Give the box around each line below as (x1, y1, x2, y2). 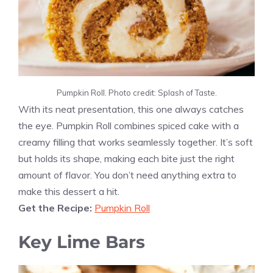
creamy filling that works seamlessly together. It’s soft (18, 136, 253, 149)
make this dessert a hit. (18, 185, 119, 198)
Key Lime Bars (18, 232, 145, 253)
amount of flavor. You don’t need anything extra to (18, 169, 236, 182)
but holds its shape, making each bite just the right (18, 152, 235, 165)
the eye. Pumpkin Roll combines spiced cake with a (18, 119, 239, 132)
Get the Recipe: (18, 202, 94, 214)
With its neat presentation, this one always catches (18, 103, 244, 116)
